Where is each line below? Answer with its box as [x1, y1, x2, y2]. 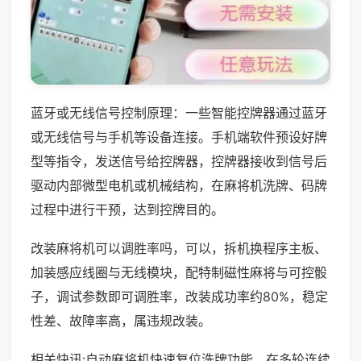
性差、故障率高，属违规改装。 [31, 312, 211, 329]
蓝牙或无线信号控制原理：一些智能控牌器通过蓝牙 [31, 104, 327, 121]
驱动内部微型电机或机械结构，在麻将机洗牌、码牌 [31, 176, 327, 193]
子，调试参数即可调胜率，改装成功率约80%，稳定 [31, 288, 328, 305]
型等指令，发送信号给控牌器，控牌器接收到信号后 [31, 152, 327, 169]
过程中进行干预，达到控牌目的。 [31, 201, 224, 218]
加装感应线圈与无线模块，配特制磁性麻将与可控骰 [31, 263, 327, 280]
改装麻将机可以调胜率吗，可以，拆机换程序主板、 [31, 239, 327, 256]
